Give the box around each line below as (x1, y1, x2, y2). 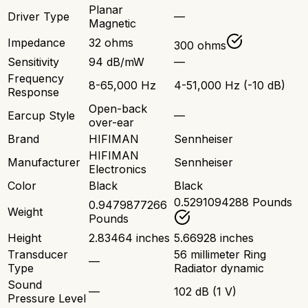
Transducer (8, 247, 68, 262)
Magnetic (89, 16, 136, 31)
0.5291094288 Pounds (174, 195, 292, 210)
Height (8, 231, 41, 245)
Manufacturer (8, 155, 80, 170)
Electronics (89, 162, 146, 177)
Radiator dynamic (174, 261, 264, 276)
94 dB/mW (89, 55, 144, 69)
